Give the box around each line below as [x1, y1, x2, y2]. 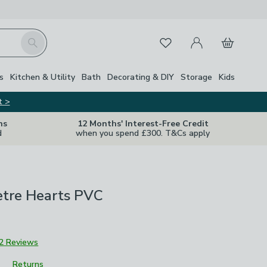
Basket [213, 29, 244, 42]
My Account [182, 29, 232, 42]
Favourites [151, 34, 195, 47]
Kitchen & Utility [10, 71, 75, 83]
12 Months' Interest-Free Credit [77, 118, 209, 129]
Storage [181, 71, 212, 83]
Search [20, 31, 48, 44]
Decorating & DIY [107, 71, 174, 83]
